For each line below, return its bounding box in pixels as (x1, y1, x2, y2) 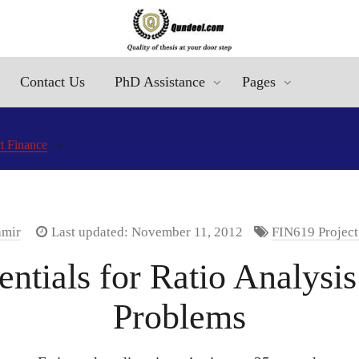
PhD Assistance (115, 74, 205, 90)
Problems (113, 297, 246, 337)
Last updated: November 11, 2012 (47, 224, 243, 240)
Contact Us (20, 74, 85, 90)
